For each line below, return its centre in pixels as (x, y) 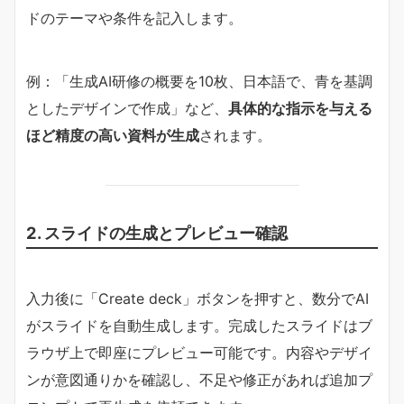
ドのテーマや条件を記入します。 (134, 18)
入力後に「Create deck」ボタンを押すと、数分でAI (197, 298)
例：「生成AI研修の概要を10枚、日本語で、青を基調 (199, 81)
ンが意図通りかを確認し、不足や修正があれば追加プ (199, 379)
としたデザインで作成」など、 (127, 108)
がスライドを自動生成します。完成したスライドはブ (199, 325)
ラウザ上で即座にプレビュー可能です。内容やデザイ (199, 352)
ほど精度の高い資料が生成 (113, 135)
